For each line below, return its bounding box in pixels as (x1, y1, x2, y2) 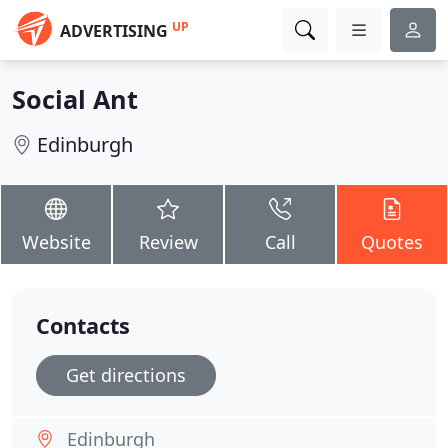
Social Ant (12, 82, 138, 116)
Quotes (361, 230, 423, 254)
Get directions (66, 363, 186, 387)
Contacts (36, 311, 130, 340)
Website (21, 230, 91, 254)
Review (138, 230, 198, 254)
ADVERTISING (60, 20, 168, 42)
